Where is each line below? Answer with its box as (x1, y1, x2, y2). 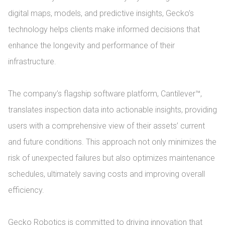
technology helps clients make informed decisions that (8, 25, 200, 34)
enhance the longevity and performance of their (8, 41, 175, 50)
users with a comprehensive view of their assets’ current (8, 121, 205, 131)
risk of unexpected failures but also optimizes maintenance (8, 153, 215, 163)
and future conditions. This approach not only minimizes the (8, 137, 216, 147)
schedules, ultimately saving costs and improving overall (8, 169, 205, 179)
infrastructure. (8, 57, 56, 66)
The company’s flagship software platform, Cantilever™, (8, 89, 202, 98)
